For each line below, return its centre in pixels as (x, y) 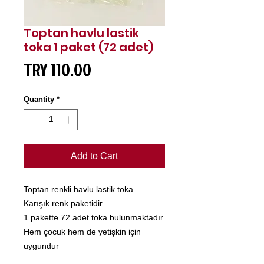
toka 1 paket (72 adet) (89, 47)
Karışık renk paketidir (63, 203)
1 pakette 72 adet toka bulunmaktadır (93, 217)
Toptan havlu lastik (81, 33)
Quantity (39, 100)
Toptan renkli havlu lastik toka (78, 189)
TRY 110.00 (57, 70)
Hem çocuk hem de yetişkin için (82, 231)
